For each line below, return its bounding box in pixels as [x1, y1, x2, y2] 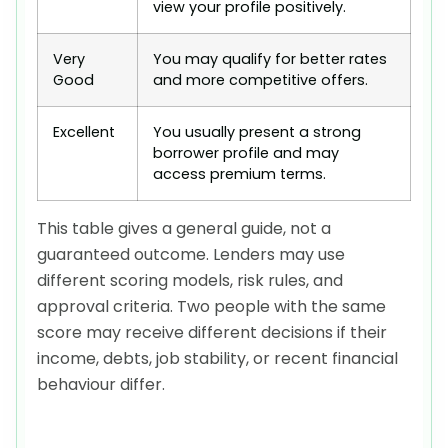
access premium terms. [153, 163, 326, 184]
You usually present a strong [153, 121, 361, 142]
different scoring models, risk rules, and [37, 268, 343, 292]
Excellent [53, 121, 115, 142]
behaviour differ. [37, 372, 165, 396]
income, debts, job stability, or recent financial [37, 346, 398, 370]
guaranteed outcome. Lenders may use [37, 242, 345, 266]
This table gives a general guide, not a [37, 216, 331, 240]
